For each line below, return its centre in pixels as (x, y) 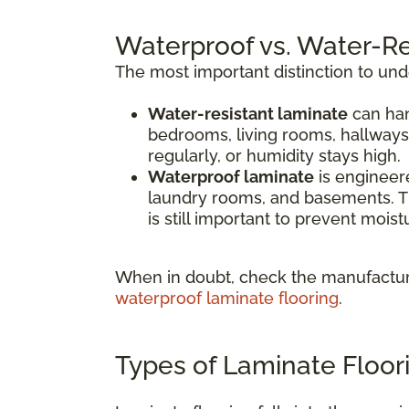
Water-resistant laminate (248, 113)
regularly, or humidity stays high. (274, 155)
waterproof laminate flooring (227, 298)
